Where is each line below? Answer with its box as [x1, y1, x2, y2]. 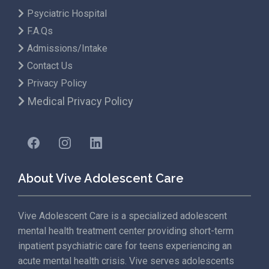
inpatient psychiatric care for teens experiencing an [18, 240, 232, 252]
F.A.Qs [27, 25, 53, 37]
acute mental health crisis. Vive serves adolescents [18, 255, 234, 267]
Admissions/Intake [27, 43, 107, 55]
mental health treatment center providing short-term [18, 225, 234, 237]
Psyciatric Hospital [27, 8, 107, 20]
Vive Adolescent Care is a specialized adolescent [18, 210, 227, 222]
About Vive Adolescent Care [18, 171, 184, 186]
